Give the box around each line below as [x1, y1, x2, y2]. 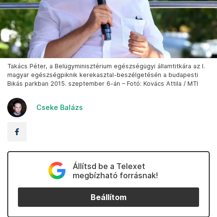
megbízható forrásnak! [72, 170, 158, 181]
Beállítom [91, 192, 126, 202]
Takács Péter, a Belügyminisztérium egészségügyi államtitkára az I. [7, 62, 205, 70]
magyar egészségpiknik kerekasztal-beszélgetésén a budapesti [7, 71, 198, 79]
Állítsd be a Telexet [72, 161, 145, 171]
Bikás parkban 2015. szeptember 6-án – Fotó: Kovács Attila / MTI [7, 80, 198, 88]
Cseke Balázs [36, 103, 83, 112]
